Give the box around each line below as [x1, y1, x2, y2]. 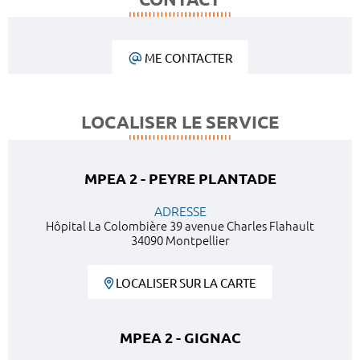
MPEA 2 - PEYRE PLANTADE [84, 170, 276, 186]
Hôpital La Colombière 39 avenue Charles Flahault [46, 219, 314, 233]
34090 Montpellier [130, 233, 230, 247]
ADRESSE [153, 203, 207, 219]
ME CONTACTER [144, 51, 232, 65]
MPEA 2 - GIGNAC [119, 329, 241, 346]
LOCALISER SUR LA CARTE [116, 276, 256, 290]
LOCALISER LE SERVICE [81, 111, 279, 132]
